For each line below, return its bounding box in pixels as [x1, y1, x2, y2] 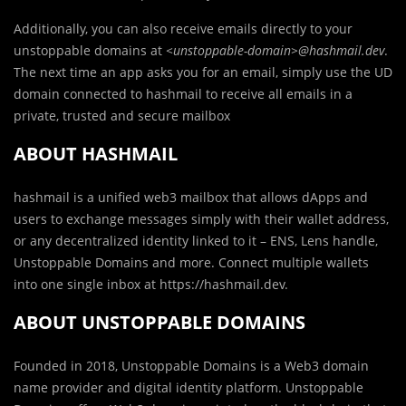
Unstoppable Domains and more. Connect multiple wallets [14, 254, 369, 272]
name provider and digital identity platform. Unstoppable [14, 379, 363, 397]
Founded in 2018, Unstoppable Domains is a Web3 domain [14, 357, 369, 375]
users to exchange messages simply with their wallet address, [14, 210, 389, 228]
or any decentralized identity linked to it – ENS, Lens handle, [14, 232, 378, 250]
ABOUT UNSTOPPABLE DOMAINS [14, 310, 305, 335]
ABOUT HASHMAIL [14, 141, 178, 167]
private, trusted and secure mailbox [14, 107, 230, 125]
